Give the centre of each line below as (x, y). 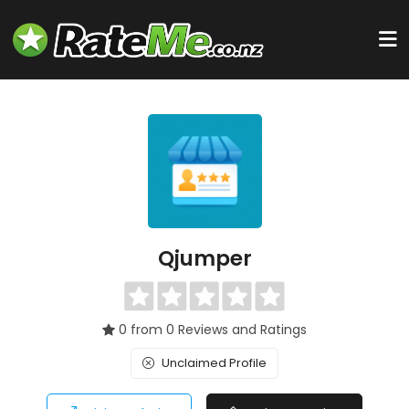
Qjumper (204, 258)
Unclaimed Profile (214, 363)
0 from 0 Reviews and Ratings (213, 330)
